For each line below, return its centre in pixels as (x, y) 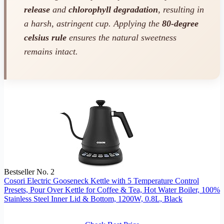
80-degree (180, 23)
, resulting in (181, 9)
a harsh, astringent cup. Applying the (93, 23)
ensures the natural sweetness (121, 37)
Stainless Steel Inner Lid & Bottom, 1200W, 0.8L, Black (93, 199)
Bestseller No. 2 (29, 172)
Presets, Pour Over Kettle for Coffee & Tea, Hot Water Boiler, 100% (112, 190)
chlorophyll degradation (113, 9)
